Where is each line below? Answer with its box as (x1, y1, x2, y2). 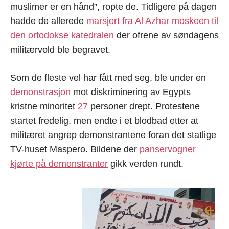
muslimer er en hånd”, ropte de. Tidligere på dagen (10, 2, 217, 12)
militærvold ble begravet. (10, 44, 110, 55)
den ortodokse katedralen (10, 30, 114, 41)
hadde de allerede (10, 16, 86, 27)
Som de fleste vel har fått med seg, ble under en (10, 73, 206, 83)
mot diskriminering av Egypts (71, 87, 191, 98)
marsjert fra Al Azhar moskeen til (86, 16, 218, 27)
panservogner (140, 144, 196, 155)
